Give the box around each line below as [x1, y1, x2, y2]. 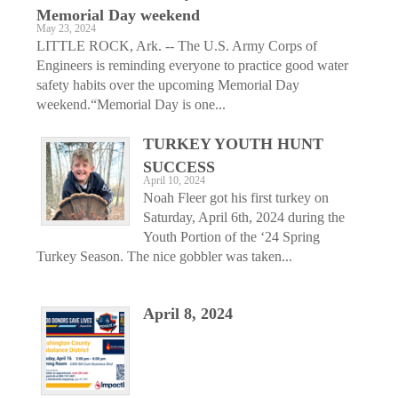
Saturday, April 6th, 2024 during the [143, 209, 345, 225]
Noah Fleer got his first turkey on [143, 189, 329, 205]
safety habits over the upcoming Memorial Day [36, 76, 299, 92]
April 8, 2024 [143, 304, 233, 322]
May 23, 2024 [36, 22, 96, 35]
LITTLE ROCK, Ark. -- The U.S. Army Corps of [36, 37, 317, 53]
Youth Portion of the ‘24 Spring [143, 228, 320, 244]
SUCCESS [143, 157, 215, 176]
